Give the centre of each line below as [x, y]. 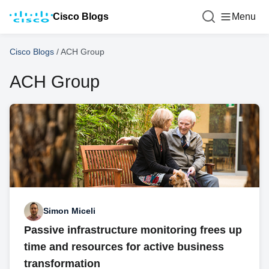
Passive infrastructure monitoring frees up [133, 230]
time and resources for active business [124, 246]
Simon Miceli [69, 211]
